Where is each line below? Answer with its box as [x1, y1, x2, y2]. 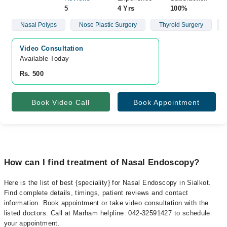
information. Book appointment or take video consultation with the [4, 199, 209, 207]
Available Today [19, 55, 69, 62]
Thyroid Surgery [159, 21, 203, 28]
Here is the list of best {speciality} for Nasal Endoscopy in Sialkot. [4, 179, 211, 186]
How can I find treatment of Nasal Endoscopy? [4, 158, 200, 167]
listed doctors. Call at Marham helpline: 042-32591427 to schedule [4, 209, 210, 217]
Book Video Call [31, 98, 90, 106]
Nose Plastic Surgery [79, 21, 137, 28]
